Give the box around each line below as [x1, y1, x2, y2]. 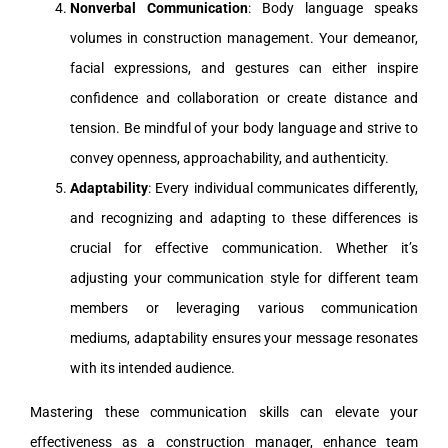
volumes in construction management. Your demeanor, [70, 30, 418, 47]
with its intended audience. [70, 360, 235, 377]
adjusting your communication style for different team [70, 270, 418, 287]
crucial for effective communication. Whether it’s [70, 240, 418, 257]
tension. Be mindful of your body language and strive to [70, 120, 418, 137]
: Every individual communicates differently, [148, 180, 418, 197]
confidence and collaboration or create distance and [70, 90, 418, 107]
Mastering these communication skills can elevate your [30, 404, 418, 421]
